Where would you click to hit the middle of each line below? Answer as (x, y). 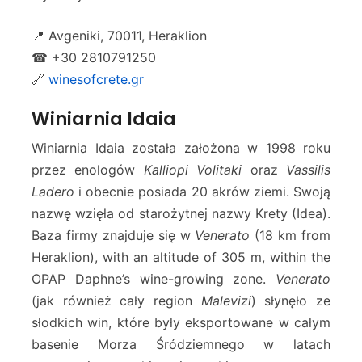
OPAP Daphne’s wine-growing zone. (154, 279)
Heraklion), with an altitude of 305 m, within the (181, 257)
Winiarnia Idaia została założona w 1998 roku (181, 148)
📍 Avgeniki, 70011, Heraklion (119, 36)
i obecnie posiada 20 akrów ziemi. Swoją (202, 192)
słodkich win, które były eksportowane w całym (181, 323)
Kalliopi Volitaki (193, 170)
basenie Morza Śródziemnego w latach (181, 345)
